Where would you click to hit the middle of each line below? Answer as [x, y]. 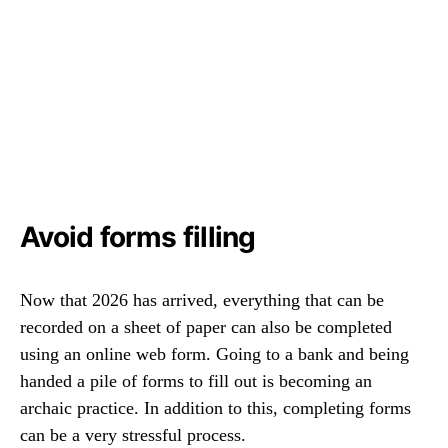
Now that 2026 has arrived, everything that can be [202, 300]
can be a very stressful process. [133, 435]
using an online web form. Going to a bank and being [214, 354]
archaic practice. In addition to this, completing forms [215, 408]
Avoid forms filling [138, 237]
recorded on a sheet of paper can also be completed [206, 327]
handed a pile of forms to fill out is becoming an [196, 381]
